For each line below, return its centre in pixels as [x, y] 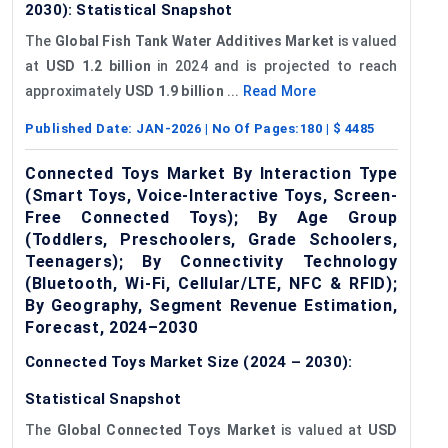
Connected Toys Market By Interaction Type [211, 173]
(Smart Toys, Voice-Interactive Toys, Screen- [211, 195]
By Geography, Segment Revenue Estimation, [211, 305]
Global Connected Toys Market [166, 429]
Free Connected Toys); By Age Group [211, 217]
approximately [75, 90]
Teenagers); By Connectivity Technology [211, 261]
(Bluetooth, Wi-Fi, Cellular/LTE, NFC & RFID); [211, 283]
